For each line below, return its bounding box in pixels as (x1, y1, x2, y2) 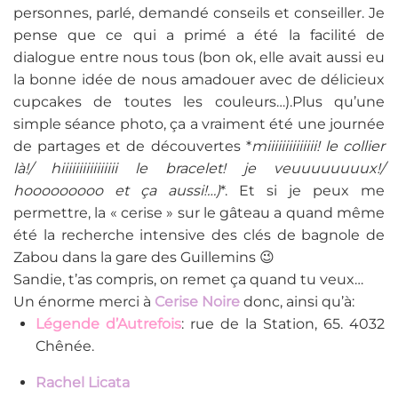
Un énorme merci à (13, 293, 155, 311)
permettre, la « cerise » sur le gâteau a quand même (13, 204, 385, 222)
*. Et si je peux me (220, 182, 385, 200)
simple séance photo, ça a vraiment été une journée (13, 115, 385, 133)
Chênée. (36, 338, 94, 355)
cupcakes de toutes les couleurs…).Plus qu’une (13, 93, 385, 111)
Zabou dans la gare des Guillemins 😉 (13, 249, 275, 267)
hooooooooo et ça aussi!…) (13, 182, 220, 200)
